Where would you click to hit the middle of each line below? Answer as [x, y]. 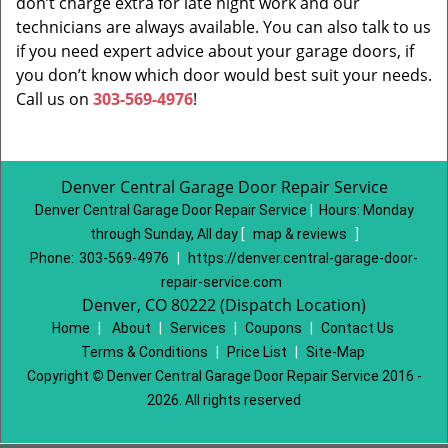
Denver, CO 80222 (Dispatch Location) [224, 305]
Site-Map [335, 352]
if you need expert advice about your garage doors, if [215, 51]
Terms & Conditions [144, 352]
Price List [256, 352]
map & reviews [301, 234]
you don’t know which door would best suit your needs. [224, 75]
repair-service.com [221, 282]
